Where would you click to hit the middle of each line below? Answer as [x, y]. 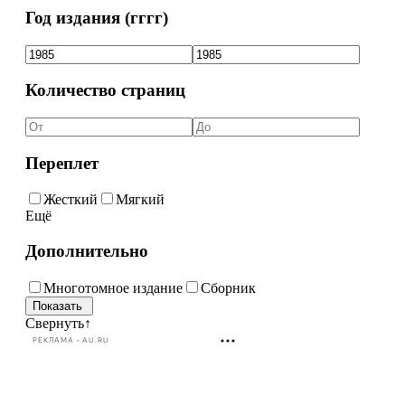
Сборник [228, 287]
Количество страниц [105, 90]
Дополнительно [86, 251]
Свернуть [54, 323]
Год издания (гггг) [96, 17]
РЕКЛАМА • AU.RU [71, 341]
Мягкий [140, 200]
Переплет [61, 163]
